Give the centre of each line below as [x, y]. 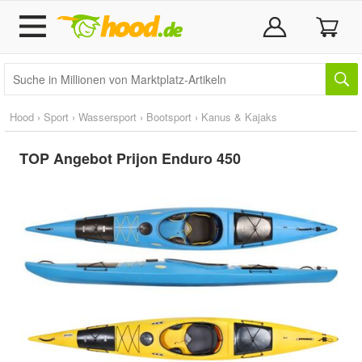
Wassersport [107, 117]
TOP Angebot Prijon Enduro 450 [130, 158]
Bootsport [169, 117]
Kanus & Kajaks [239, 117]
